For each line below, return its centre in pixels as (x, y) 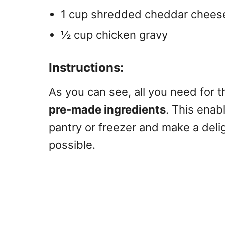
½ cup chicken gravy (114, 34)
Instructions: (86, 67)
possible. (72, 144)
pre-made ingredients (107, 109)
